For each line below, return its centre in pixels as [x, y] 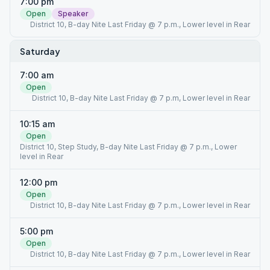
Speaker [73, 14]
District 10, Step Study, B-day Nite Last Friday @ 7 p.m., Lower [128, 147]
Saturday [40, 51]
